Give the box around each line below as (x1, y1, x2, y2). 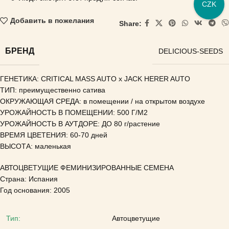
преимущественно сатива (19, 86, 105, 94)
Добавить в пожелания (10, 16, 94, 25)
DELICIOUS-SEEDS (158, 47, 223, 55)
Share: (119, 19, 142, 28)
